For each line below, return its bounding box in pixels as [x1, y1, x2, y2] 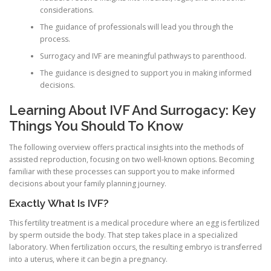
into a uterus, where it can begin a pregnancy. [9, 254, 168, 265]
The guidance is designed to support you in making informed [39, 67, 252, 78]
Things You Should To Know [9, 118, 183, 134]
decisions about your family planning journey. [9, 178, 166, 189]
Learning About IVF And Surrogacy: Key [9, 102, 255, 118]
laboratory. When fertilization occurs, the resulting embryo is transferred [9, 242, 262, 253]
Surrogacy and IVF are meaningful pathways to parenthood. [39, 50, 246, 61]
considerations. [39, 4, 94, 15]
